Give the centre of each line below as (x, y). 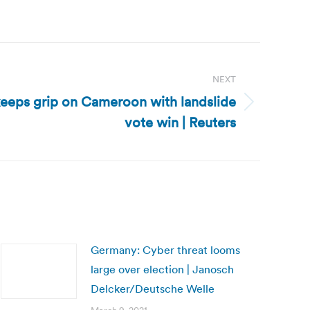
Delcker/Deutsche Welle (153, 289)
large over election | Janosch (162, 269)
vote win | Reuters (180, 122)
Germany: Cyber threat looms (165, 250)
